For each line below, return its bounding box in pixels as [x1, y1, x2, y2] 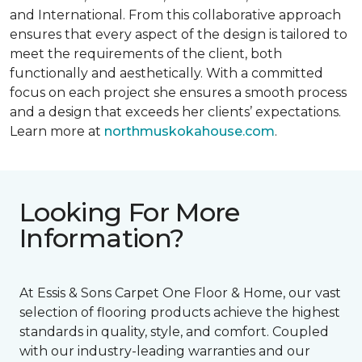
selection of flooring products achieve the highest [19, 305, 340, 321]
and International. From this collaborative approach [10, 7, 344, 23]
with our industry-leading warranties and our [19, 343, 310, 360]
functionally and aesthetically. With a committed [10, 65, 323, 82]
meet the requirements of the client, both [10, 46, 282, 62]
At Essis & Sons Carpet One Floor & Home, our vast [19, 285, 341, 301]
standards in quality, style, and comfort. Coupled [19, 324, 329, 340]
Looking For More [19, 196, 240, 229]
